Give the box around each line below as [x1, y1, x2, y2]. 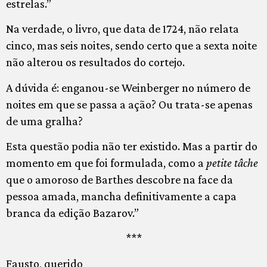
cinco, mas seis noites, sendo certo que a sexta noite [6, 39, 257, 52]
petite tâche [206, 156, 258, 170]
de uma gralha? [6, 114, 83, 128]
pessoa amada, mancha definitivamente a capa [6, 190, 237, 203]
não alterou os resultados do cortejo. [6, 55, 185, 69]
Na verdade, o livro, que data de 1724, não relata [6, 22, 239, 36]
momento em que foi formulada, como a [6, 156, 206, 170]
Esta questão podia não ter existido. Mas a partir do [6, 139, 257, 153]
